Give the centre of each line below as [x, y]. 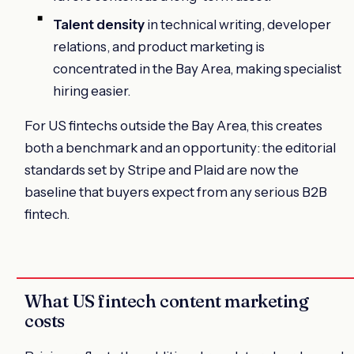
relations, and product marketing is [159, 46]
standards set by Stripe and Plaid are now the [162, 169]
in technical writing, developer [238, 24]
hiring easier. [92, 90]
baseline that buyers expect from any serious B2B [176, 192]
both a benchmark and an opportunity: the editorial [180, 147]
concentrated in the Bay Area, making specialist [197, 68]
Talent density [99, 24]
